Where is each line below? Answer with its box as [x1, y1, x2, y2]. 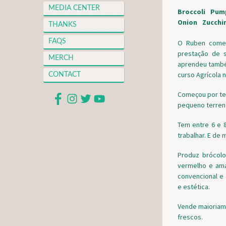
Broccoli [178, 7, 205, 16]
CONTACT [48, 71, 81, 78]
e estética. [178, 182, 210, 191]
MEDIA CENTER [48, 4, 100, 12]
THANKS [48, 21, 77, 28]
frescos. [178, 212, 203, 221]
